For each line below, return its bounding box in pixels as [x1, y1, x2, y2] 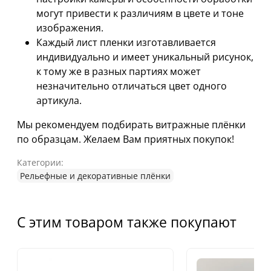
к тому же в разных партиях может [36, 64, 201, 78]
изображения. [36, 21, 103, 34]
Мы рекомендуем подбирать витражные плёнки [17, 117, 246, 131]
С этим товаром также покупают [17, 212, 237, 232]
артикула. [36, 93, 82, 107]
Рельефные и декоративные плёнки [20, 169, 171, 181]
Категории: [17, 156, 64, 168]
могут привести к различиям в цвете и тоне [36, 6, 244, 20]
